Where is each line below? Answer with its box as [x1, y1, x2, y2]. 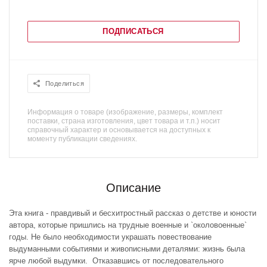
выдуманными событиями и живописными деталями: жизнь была [9, 244, 245, 253]
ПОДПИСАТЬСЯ [103, 27, 164, 36]
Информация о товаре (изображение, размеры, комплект [27, 108, 223, 116]
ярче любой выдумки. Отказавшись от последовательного [9, 256, 223, 265]
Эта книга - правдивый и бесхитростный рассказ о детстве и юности [9, 209, 256, 218]
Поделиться [45, 80, 84, 87]
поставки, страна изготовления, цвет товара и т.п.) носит [27, 117, 221, 125]
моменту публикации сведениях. [27, 135, 137, 143]
